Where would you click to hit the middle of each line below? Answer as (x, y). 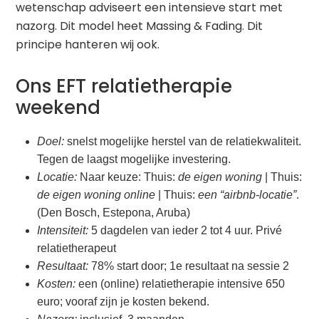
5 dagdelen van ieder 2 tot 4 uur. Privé (185, 231)
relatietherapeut (77, 249)
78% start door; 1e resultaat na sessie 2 (189, 266)
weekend (58, 108)
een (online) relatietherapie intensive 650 (181, 284)
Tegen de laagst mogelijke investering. (134, 159)
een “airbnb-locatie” (247, 195)
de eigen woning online (96, 195)
